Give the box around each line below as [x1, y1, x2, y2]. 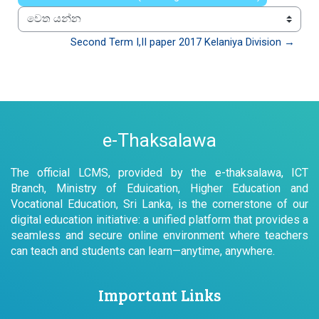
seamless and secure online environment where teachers [11, 228, 308, 242]
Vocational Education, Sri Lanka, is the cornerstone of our [11, 197, 308, 211]
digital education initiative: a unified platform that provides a [11, 212, 308, 226]
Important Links [98, 283, 221, 305]
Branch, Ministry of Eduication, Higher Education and [11, 181, 308, 195]
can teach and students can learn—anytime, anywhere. [11, 244, 275, 258]
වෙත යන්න [17, 19, 75, 33]
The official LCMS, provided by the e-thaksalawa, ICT [11, 165, 308, 179]
